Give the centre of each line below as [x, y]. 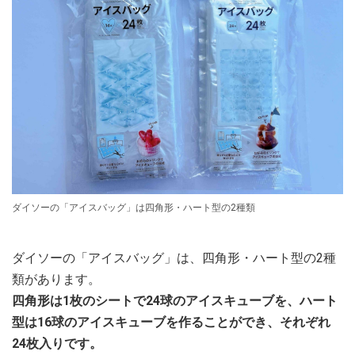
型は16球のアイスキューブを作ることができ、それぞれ [171, 323]
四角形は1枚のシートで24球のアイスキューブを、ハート [175, 301]
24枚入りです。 [57, 344]
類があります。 [56, 280]
